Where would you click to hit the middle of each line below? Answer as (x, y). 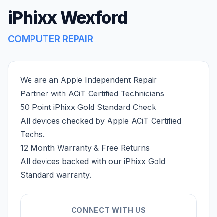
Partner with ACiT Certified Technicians (92, 93)
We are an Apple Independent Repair (89, 80)
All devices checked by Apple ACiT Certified (101, 121)
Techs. (32, 134)
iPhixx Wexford (68, 17)
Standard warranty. (56, 175)
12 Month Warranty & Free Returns (85, 148)
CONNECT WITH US (108, 210)
